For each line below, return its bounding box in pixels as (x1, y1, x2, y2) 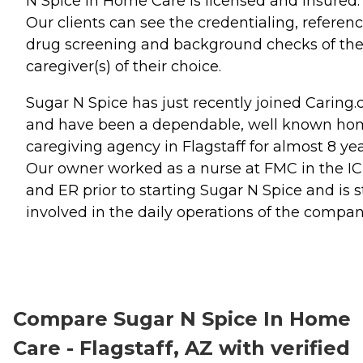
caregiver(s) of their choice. (26, 58, 221, 75)
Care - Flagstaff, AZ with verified (13, 335, 350, 360)
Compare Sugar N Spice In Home (13, 306, 351, 331)
